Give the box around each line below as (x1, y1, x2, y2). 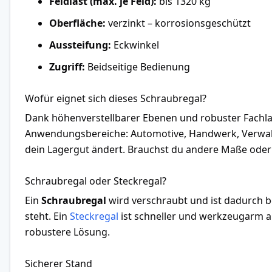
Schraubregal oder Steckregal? (25, 174, 166, 188)
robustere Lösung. (25, 225, 110, 239)
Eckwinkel (111, 38, 159, 52)
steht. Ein (25, 209, 70, 223)
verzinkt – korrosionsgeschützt (106, 16, 251, 30)
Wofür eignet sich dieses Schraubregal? (25, 91, 206, 105)
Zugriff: (49, 59, 85, 73)
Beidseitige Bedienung (85, 59, 190, 73)
